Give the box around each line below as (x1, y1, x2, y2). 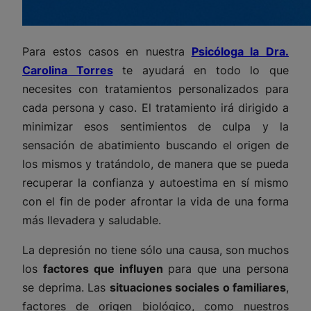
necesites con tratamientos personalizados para (22, 82, 289, 96)
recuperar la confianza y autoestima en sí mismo (22, 176, 289, 190)
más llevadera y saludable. (22, 213, 161, 228)
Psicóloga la (191, 44, 259, 59)
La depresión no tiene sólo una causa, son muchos (22, 243, 289, 258)
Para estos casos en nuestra (22, 44, 192, 59)
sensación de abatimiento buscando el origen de (22, 138, 289, 153)
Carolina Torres (22, 63, 113, 78)
